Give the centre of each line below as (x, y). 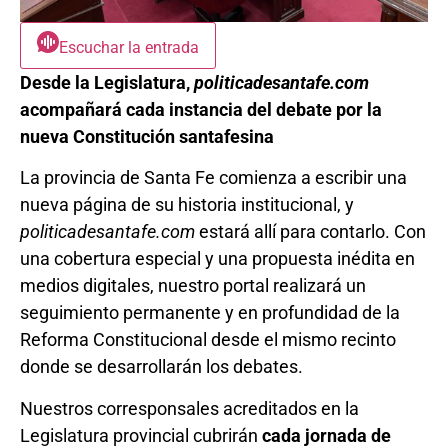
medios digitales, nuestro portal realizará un (193, 286)
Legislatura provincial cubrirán (141, 435)
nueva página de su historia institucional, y (187, 205)
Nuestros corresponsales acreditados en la (189, 408)
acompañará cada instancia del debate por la (201, 109)
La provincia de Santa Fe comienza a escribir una (213, 178)
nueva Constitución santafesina (147, 136)
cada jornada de (326, 435)
